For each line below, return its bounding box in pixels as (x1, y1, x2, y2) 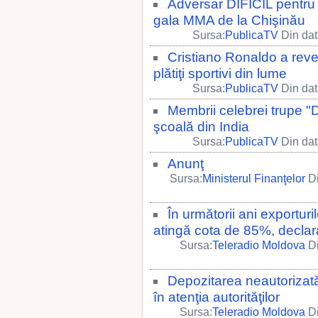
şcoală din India (153, 119, 249, 134)
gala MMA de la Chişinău (153, 13, 305, 28)
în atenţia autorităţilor (153, 290, 280, 305)
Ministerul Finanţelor (202, 172, 305, 185)
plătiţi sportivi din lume (153, 66, 287, 81)
